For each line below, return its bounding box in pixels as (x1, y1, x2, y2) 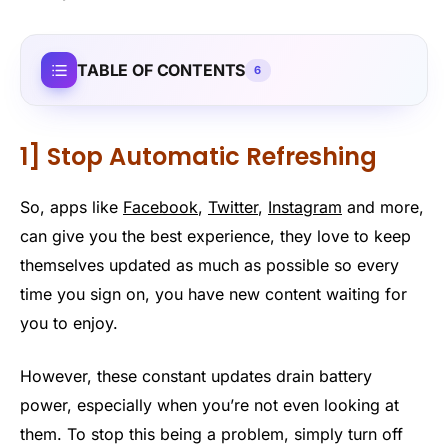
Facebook (123, 196, 198, 217)
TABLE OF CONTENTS (77, 59, 246, 80)
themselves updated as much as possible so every (20, 254, 399, 275)
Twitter (208, 196, 258, 217)
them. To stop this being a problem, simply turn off (20, 424, 403, 445)
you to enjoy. (20, 312, 118, 333)
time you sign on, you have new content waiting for (20, 283, 407, 304)
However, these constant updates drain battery (20, 366, 372, 387)
